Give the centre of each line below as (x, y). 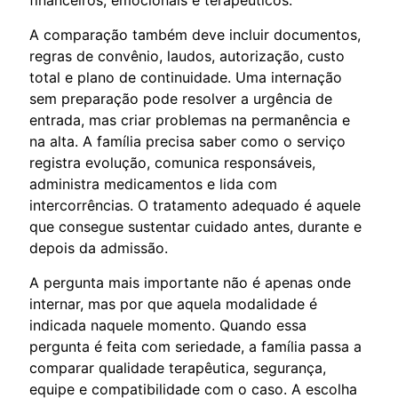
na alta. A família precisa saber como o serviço (187, 141)
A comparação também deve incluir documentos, (195, 34)
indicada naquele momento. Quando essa (168, 325)
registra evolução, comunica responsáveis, (172, 162)
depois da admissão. (99, 247)
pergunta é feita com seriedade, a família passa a (195, 346)
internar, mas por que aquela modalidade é (173, 303)
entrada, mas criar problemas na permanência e (190, 119)
